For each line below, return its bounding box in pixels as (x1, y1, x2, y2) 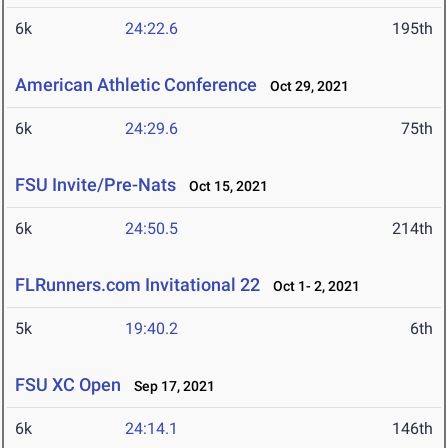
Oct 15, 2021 (180, 178, 268, 195)
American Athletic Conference (15, 74, 257, 96)
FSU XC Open (15, 374, 121, 396)
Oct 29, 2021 (261, 78, 349, 95)
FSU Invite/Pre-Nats (15, 174, 176, 196)
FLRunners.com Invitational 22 (15, 274, 260, 296)
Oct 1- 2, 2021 (264, 278, 360, 295)
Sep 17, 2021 (125, 378, 215, 395)
